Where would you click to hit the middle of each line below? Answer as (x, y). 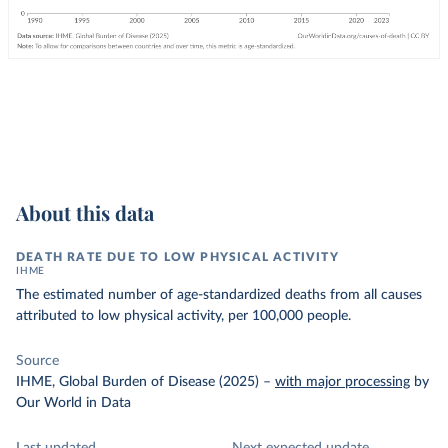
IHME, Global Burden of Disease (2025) (137, 382)
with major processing (342, 382)
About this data (85, 212)
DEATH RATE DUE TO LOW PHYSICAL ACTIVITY (177, 257)
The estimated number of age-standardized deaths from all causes (219, 295)
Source (37, 361)
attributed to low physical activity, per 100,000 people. (183, 316)
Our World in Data (73, 403)
